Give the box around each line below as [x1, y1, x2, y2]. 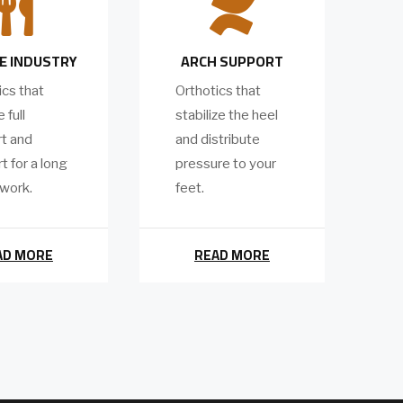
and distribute [175, 131, 260, 148]
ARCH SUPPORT [180, 48, 283, 76]
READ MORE [193, 242, 270, 269]
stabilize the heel [175, 107, 278, 124]
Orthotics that [175, 83, 261, 100]
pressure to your [175, 156, 276, 173]
